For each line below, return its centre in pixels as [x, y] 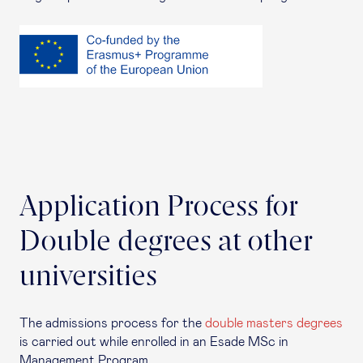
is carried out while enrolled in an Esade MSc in [154, 342]
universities [88, 278]
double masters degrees [274, 323]
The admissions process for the [112, 323]
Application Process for [159, 208]
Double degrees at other [166, 243]
